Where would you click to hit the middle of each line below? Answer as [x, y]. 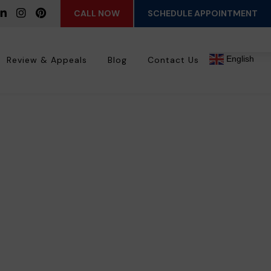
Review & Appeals [47, 60]
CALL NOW [97, 13]
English [239, 59]
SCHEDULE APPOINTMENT [203, 13]
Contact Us [173, 60]
